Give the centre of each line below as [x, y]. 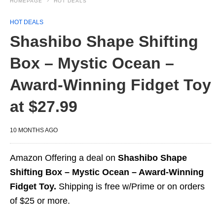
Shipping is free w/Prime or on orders [130, 186]
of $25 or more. [40, 201]
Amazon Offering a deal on [64, 158]
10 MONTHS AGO [34, 130]
